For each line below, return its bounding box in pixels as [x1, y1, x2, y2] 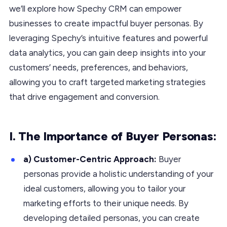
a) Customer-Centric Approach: [23, 154, 159, 164]
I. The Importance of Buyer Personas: [9, 128, 217, 143]
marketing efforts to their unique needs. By [23, 198, 188, 208]
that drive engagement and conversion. [9, 91, 160, 102]
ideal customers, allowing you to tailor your [23, 183, 185, 194]
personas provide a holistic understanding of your [23, 168, 213, 179]
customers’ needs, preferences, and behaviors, [9, 62, 188, 72]
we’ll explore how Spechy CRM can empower [9, 3, 181, 14]
